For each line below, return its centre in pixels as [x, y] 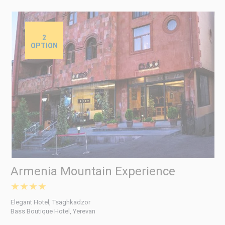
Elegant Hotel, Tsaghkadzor [50, 202]
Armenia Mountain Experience [93, 172]
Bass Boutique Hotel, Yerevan [53, 211]
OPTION [44, 45]
